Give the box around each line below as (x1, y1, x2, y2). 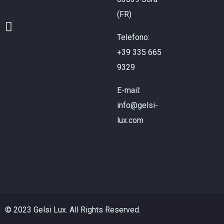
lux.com (116, 115, 143, 125)
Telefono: (116, 32, 149, 42)
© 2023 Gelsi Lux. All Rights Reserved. (5, 205, 140, 214)
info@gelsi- (116, 100, 158, 110)
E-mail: (116, 85, 140, 95)
